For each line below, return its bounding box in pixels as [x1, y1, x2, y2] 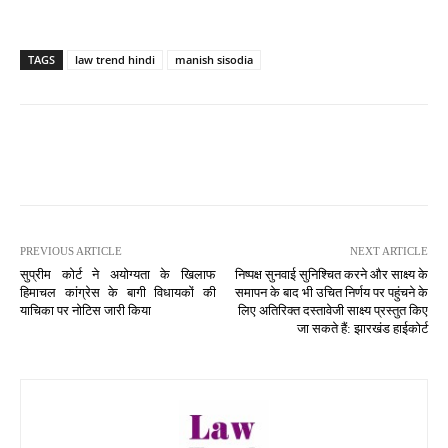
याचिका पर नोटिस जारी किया [20, 302, 151, 318]
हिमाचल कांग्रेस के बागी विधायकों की [20, 284, 216, 300]
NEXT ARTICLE [349, 244, 428, 257]
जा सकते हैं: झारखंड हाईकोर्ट [296, 320, 428, 336]
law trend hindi [75, 51, 155, 67]
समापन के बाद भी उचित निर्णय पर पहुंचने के [234, 284, 428, 300]
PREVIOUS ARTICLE [20, 244, 122, 257]
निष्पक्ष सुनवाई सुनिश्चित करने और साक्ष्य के [234, 266, 428, 282]
